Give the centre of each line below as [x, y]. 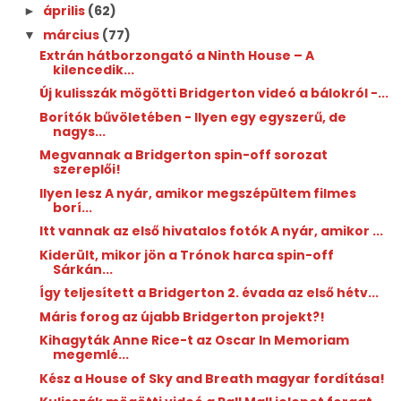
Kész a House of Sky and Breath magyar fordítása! [212, 378]
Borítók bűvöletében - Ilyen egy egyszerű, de [192, 117]
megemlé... [90, 355]
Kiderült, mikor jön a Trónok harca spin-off [186, 255]
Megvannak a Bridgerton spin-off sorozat [183, 155]
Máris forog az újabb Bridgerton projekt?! [182, 316]
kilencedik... [93, 69]
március [72, 34]
